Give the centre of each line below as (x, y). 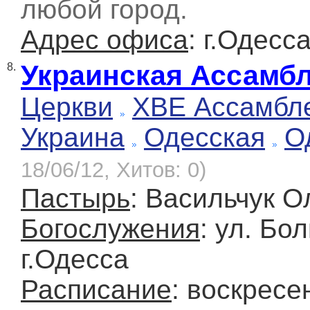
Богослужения (110, 229)
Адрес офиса (104, 40)
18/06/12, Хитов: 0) (113, 170)
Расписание (96, 290)
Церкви (67, 107)
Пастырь (75, 199)
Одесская (204, 138)
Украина (73, 138)
